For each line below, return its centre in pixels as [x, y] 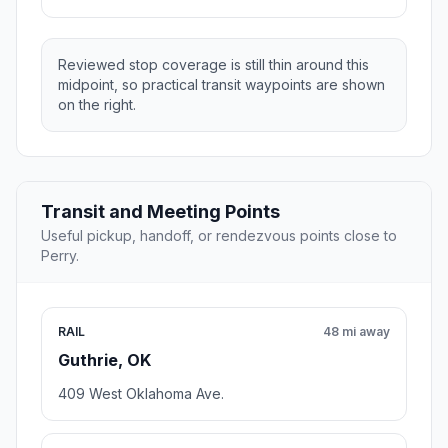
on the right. [97, 105]
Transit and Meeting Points [160, 212]
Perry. [60, 256]
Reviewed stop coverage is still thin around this [213, 65]
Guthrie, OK [104, 360]
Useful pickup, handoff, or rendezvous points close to [219, 236]
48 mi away [356, 332]
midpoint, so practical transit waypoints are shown [221, 85]
